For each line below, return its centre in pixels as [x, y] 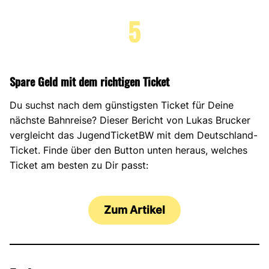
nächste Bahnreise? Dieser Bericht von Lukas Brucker [130, 120]
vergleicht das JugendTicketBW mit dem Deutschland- [134, 135]
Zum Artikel [134, 210]
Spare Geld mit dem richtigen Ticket [89, 81]
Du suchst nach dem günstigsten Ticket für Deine [122, 105]
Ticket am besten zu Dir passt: [79, 165]
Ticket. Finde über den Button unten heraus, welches [128, 150]
